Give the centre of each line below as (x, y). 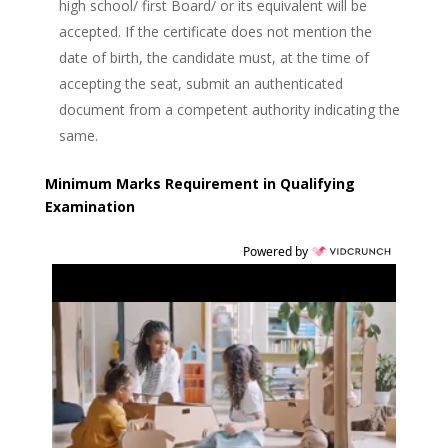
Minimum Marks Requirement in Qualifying (199, 184)
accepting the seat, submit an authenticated (200, 84)
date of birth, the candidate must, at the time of (213, 58)
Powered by (276, 252)
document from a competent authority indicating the (229, 110)
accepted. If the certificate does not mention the (215, 32)
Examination (89, 207)
